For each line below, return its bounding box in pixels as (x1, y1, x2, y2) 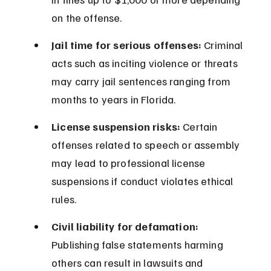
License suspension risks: (51, 120, 181, 134)
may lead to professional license (51, 156, 208, 170)
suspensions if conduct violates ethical (51, 174, 236, 188)
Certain (180, 120, 220, 134)
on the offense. (51, 11, 122, 25)
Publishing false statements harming (51, 238, 226, 252)
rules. (51, 192, 77, 206)
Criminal (201, 38, 246, 52)
